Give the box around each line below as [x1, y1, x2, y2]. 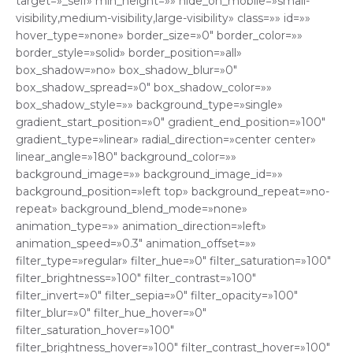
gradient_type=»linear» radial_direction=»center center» [16, 132, 316, 147]
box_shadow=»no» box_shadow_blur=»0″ [16, 63, 237, 78]
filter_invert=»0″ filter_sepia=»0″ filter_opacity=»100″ [16, 288, 298, 303]
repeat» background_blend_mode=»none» [16, 202, 247, 217]
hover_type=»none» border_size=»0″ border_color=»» [16, 28, 303, 43]
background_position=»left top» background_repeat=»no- [16, 184, 329, 199]
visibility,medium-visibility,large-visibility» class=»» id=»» [16, 11, 310, 26]
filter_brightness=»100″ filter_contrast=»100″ [16, 271, 256, 286]
